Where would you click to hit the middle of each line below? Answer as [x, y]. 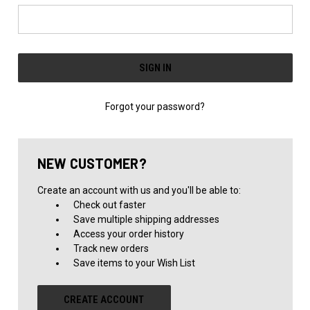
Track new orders [111, 248]
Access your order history [129, 234]
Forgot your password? [155, 106]
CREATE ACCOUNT [104, 299]
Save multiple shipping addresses [147, 219]
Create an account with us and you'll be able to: [139, 190]
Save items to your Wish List [135, 263]
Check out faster [110, 204]
